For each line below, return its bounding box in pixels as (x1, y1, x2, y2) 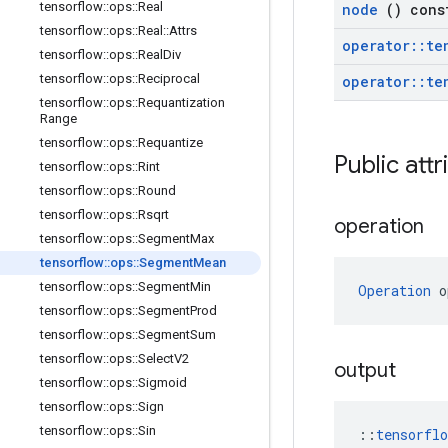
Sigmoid (138, 375, 187, 390)
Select (138, 351, 174, 366)
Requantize (138, 135, 203, 150)
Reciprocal (138, 71, 200, 86)
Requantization (138, 95, 225, 110)
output (334, 358, 401, 384)
